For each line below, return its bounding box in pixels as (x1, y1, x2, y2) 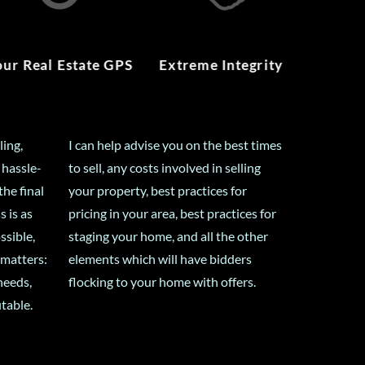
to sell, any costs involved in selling (68, 159, 262, 175)
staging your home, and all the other (68, 227, 269, 244)
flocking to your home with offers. (68, 273, 257, 289)
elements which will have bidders (68, 250, 253, 266)
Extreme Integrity (159, 57, 283, 74)
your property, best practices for (68, 182, 248, 198)
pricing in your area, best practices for (68, 204, 277, 221)
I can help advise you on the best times (68, 136, 283, 152)
